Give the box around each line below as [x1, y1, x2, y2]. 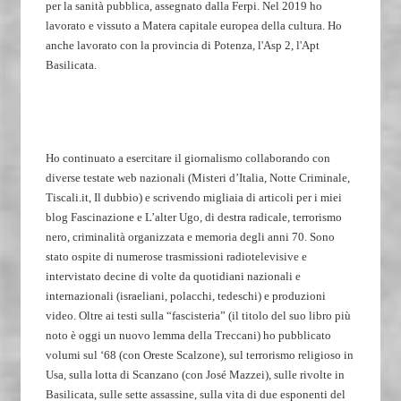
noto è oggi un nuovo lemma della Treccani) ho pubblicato [46, 328, 331, 343]
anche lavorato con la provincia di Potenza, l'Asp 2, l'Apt [46, 38, 320, 53]
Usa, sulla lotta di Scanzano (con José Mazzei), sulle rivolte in [46, 368, 345, 382]
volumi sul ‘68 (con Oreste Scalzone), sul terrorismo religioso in [46, 348, 354, 363]
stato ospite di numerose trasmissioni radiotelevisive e [46, 250, 307, 264]
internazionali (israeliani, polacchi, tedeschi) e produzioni [46, 289, 326, 303]
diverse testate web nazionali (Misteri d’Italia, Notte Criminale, [46, 171, 350, 185]
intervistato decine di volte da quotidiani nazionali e [46, 269, 301, 284]
